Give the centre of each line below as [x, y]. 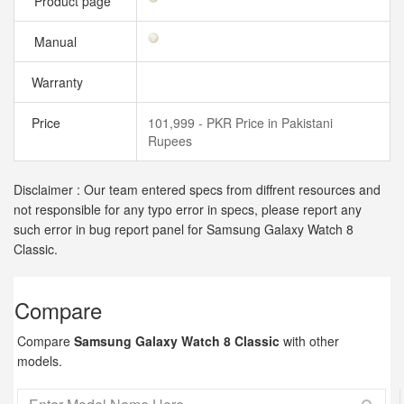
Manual [57, 41]
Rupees [170, 141]
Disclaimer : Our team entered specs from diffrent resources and [197, 189]
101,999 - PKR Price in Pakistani [240, 123]
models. [40, 361]
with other [309, 341]
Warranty [55, 82]
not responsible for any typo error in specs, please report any [188, 209]
